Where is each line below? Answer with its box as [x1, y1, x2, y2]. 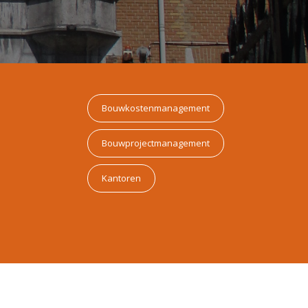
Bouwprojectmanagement [101, 137, 210, 149]
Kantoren [101, 172, 141, 184]
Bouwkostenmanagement [101, 102, 210, 114]
